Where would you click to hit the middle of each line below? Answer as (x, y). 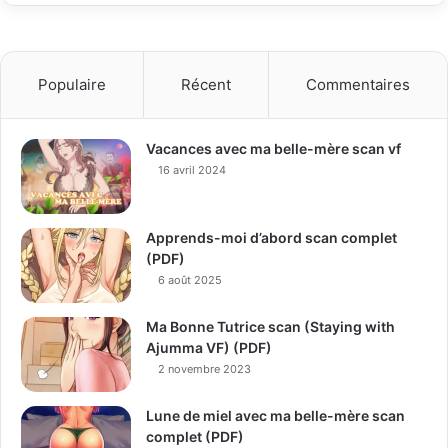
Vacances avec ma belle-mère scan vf (273, 149)
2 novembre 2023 (204, 369)
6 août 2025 (190, 280)
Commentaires (358, 85)
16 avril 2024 (192, 170)
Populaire (72, 85)
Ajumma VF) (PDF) (209, 348)
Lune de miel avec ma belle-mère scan (275, 416)
